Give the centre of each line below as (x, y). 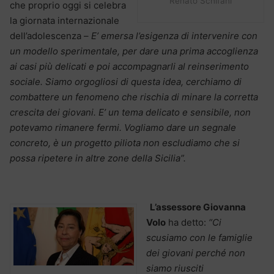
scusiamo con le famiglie (199, 237)
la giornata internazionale (65, 20)
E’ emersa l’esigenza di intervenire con (174, 35)
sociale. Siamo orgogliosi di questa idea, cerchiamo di (126, 81)
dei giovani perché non (196, 253)
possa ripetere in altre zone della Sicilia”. (98, 158)
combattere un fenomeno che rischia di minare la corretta (134, 97)
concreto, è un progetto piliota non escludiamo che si (125, 143)
